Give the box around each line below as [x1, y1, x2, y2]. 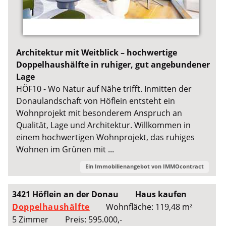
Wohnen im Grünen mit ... [16, 143, 115, 155]
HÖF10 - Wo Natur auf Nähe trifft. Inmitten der [16, 83, 192, 94]
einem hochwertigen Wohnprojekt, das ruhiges [16, 131, 195, 143]
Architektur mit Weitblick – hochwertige [16, 46, 178, 58]
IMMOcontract [162, 162, 204, 171]
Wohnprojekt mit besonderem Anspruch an [16, 107, 183, 119]
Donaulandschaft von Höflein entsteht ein [16, 95, 176, 106]
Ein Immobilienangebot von [85, 162, 163, 171]
